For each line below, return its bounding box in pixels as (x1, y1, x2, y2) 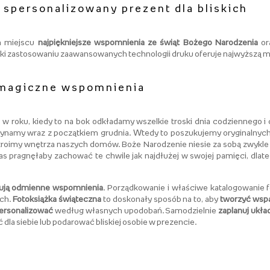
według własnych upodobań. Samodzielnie (53, 206, 219, 215)
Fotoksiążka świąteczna (13, 194, 102, 203)
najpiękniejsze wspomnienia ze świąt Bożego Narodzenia (37, 37, 258, 46)
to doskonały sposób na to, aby (101, 194, 220, 203)
